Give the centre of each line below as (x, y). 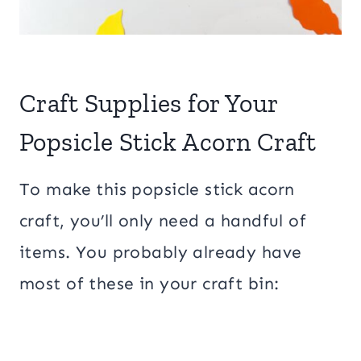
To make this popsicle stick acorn (157, 189)
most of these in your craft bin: (149, 283)
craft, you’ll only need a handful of (163, 220)
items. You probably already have (161, 252)
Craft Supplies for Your (149, 103)
